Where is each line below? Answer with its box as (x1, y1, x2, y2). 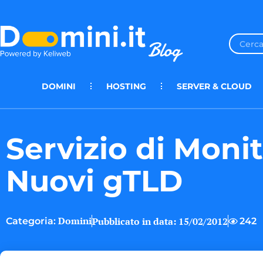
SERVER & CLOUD (177, 80, 252, 92)
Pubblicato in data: (92, 214, 176, 228)
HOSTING (106, 80, 146, 92)
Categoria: (6, 215, 56, 227)
